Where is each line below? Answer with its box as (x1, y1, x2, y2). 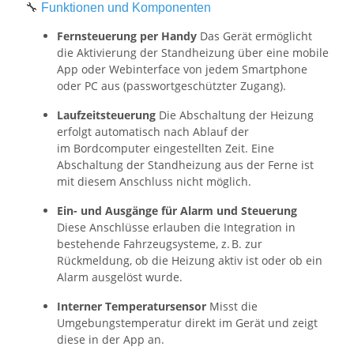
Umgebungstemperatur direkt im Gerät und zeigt (57, 315, 318, 331)
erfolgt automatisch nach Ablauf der (57, 124, 249, 140)
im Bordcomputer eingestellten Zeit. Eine (57, 141, 274, 156)
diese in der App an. (57, 332, 164, 348)
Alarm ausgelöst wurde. (57, 269, 183, 285)
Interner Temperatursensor (57, 299, 206, 314)
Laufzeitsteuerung (57, 107, 156, 123)
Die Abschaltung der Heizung (159, 107, 314, 123)
